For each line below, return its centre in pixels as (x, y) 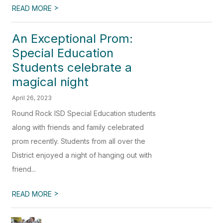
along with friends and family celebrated (78, 127)
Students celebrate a (72, 67)
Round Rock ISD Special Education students (84, 113)
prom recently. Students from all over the (79, 141)
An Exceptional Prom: (73, 38)
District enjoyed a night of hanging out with (82, 155)
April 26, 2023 (32, 98)
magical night (51, 82)
